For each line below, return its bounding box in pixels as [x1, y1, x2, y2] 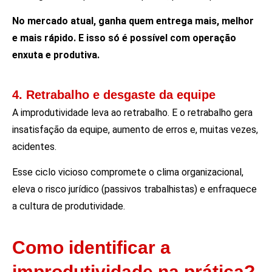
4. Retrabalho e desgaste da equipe [12, 87, 216, 101]
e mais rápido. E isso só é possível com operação [12, 32, 236, 44]
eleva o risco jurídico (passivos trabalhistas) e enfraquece [12, 183, 257, 195]
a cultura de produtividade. [12, 200, 125, 212]
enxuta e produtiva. [12, 49, 102, 61]
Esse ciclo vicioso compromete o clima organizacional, [12, 166, 243, 178]
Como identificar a [12, 237, 171, 258]
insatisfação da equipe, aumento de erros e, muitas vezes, [12, 123, 258, 135]
